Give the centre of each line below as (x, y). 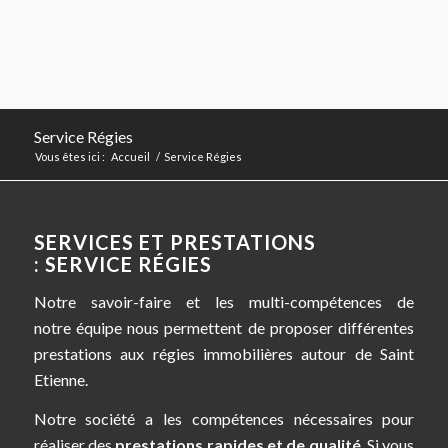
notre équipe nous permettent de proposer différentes (224, 327)
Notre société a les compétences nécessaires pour (224, 419)
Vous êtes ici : (69, 156)
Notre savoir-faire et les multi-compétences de (224, 301)
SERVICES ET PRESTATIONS (174, 242)
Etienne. (60, 379)
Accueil (130, 156)
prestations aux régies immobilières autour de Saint (224, 353)
